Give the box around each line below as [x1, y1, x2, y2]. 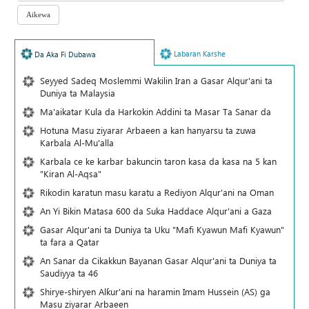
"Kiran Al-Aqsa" [40, 168, 101, 180]
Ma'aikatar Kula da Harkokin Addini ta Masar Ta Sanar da [40, 106, 271, 118]
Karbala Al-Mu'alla [40, 137, 114, 149]
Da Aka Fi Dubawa [34, 49, 96, 60]
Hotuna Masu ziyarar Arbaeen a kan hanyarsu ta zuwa [40, 124, 256, 137]
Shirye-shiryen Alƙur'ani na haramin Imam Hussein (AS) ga [40, 286, 270, 298]
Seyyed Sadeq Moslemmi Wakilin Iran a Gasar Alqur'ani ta [40, 74, 272, 87]
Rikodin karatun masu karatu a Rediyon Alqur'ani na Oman [40, 186, 274, 199]
